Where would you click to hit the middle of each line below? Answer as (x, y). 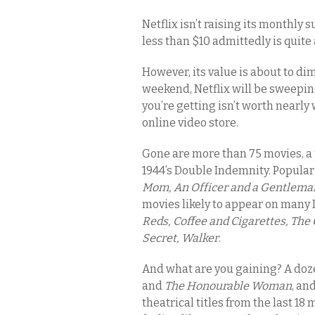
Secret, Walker (180, 238)
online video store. (190, 123)
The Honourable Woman (228, 286)
